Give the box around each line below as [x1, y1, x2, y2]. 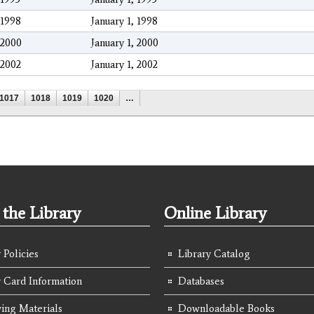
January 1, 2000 [91, 36, 158, 50]
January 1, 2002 [91, 58, 158, 71]
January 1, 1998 [91, 15, 158, 28]
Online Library [164, 203, 266, 224]
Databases [178, 275, 224, 288]
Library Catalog [178, 247, 250, 261]
